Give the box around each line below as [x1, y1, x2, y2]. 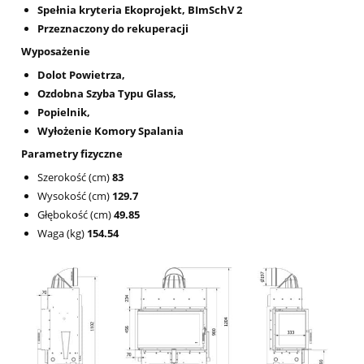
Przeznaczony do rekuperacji [37, 20, 188, 36]
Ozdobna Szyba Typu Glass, [37, 85, 176, 101]
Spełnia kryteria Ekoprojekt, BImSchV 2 [37, 2, 242, 17]
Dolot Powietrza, [37, 67, 125, 82]
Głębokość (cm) [37, 206, 114, 222]
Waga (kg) [37, 225, 87, 240]
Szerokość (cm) [37, 169, 112, 184]
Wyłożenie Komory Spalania [37, 123, 184, 138]
